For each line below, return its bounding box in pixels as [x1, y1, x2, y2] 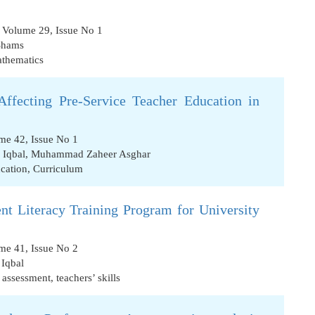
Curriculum [33, 163, 83, 174]
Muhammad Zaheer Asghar [31, 148, 150, 160]
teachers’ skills [56, 272, 120, 283]
